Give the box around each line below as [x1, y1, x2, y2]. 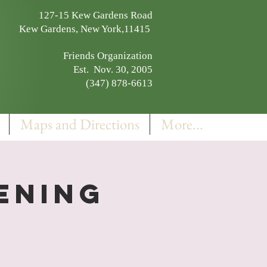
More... [160, 114, 203, 133]
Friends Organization [63, 50, 153, 61]
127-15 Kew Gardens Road [39, 10, 153, 21]
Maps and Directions [20, 114, 139, 133]
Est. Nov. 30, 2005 [73, 64, 153, 75]
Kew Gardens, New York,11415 [12, 23, 153, 35]
